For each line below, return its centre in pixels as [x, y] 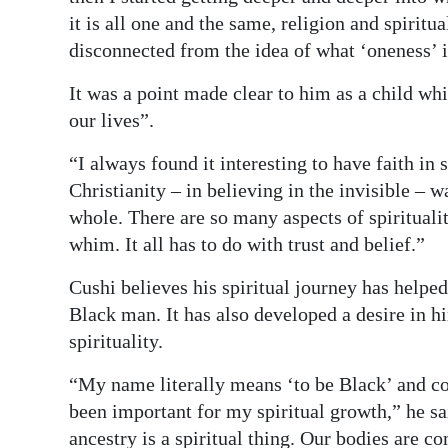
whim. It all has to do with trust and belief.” [247, 243]
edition [58, 59]
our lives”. [111, 119]
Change [60, 205]
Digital [56, 31]
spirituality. [116, 340]
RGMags [63, 104]
